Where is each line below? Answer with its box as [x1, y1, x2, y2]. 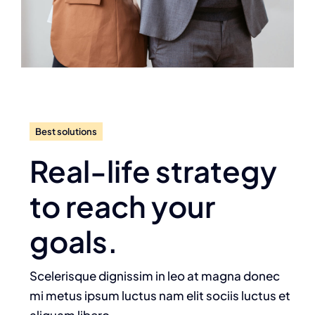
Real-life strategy [30, 152, 278, 190]
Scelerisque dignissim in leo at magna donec [30, 268, 281, 284]
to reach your [30, 187, 216, 225]
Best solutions [35, 126, 98, 138]
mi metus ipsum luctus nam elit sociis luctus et [30, 288, 291, 304]
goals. [30, 222, 119, 260]
